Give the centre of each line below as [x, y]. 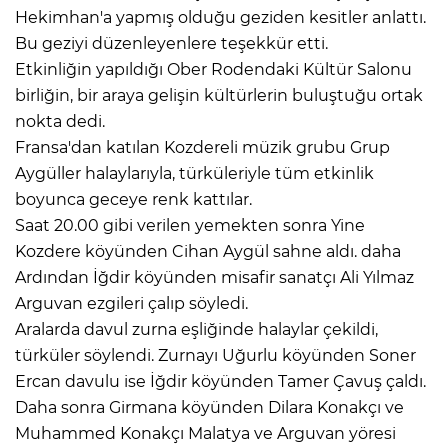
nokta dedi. [60, 121]
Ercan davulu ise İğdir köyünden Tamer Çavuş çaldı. [220, 381]
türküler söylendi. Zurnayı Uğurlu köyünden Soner [215, 355]
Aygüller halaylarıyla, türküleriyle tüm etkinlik [194, 173]
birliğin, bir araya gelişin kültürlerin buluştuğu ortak [219, 95]
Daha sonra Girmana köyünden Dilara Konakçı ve [209, 407]
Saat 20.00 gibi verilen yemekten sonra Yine [190, 225]
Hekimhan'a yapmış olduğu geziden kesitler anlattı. [220, 17]
